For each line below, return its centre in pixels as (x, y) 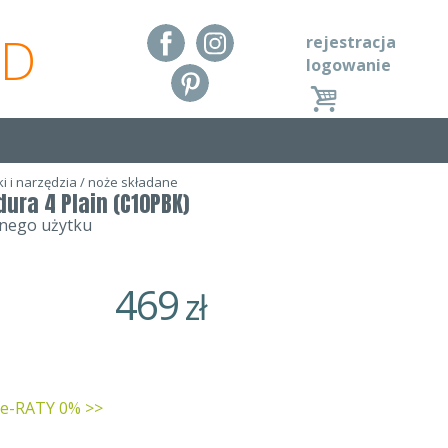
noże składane (133, 182)
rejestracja (351, 42)
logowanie (348, 65)
